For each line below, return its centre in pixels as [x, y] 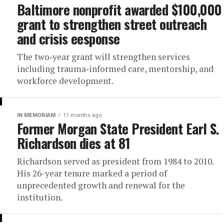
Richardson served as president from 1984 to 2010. [115, 161]
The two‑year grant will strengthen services [103, 57]
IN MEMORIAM [36, 115]
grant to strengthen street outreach [112, 24]
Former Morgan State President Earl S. [118, 128]
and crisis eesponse [68, 38]
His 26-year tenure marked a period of [92, 173]
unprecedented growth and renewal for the [101, 185]
